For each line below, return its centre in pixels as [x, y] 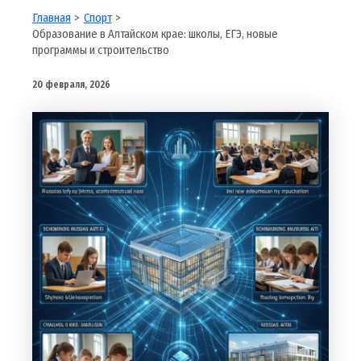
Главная [51, 18]
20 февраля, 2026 [71, 85]
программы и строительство [100, 50]
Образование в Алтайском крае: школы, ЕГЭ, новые [155, 34]
